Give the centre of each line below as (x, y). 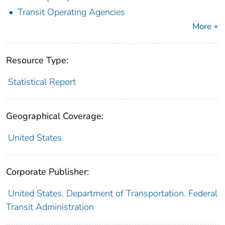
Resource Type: (37, 61)
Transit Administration (50, 207)
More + (205, 27)
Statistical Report (42, 82)
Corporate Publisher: (47, 172)
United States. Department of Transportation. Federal (113, 194)
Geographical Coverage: (55, 116)
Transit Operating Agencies (71, 12)
